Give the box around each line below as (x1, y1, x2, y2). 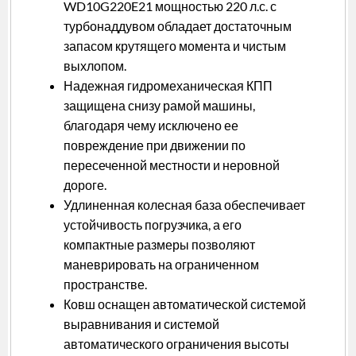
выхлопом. (64, 58, 126, 74)
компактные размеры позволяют (64, 237, 255, 253)
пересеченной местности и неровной (64, 157, 280, 173)
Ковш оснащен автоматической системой (64, 296, 306, 312)
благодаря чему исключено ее (64, 118, 238, 133)
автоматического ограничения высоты (64, 336, 289, 352)
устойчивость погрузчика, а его (64, 217, 242, 233)
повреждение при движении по (64, 137, 246, 153)
